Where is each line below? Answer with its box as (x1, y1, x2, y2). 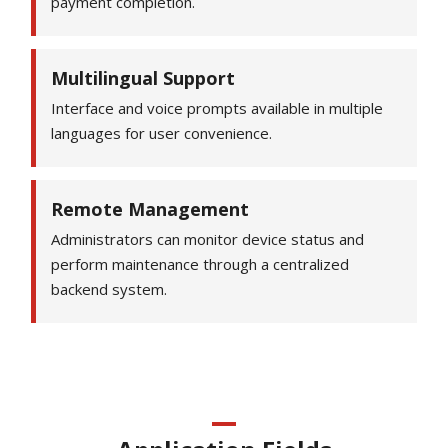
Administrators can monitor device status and (51, 228, 365, 249)
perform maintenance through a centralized (51, 253, 350, 274)
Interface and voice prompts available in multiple (51, 97, 384, 118)
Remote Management (51, 196, 250, 221)
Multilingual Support (51, 65, 236, 90)
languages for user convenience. (51, 122, 273, 143)
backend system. (51, 278, 168, 299)
